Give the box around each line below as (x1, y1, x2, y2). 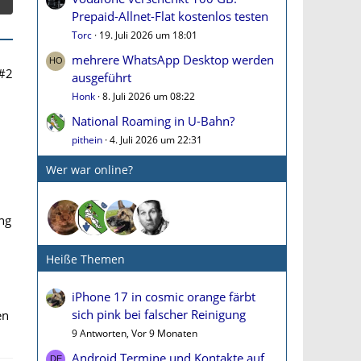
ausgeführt (72, 69, 131, 85)
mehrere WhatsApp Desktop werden (72, 52, 274, 68)
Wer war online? (46, 162, 133, 177)
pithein (72, 133, 102, 147)
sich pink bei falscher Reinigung (72, 306, 246, 322)
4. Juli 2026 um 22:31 (110, 133, 202, 147)
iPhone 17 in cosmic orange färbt (72, 288, 255, 305)
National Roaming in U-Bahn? (72, 113, 234, 129)
